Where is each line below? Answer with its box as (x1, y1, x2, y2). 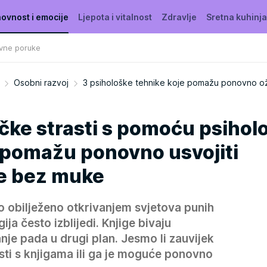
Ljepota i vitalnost (78, 11, 152, 22)
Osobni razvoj (14, 77, 69, 88)
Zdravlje (162, 11, 197, 22)
